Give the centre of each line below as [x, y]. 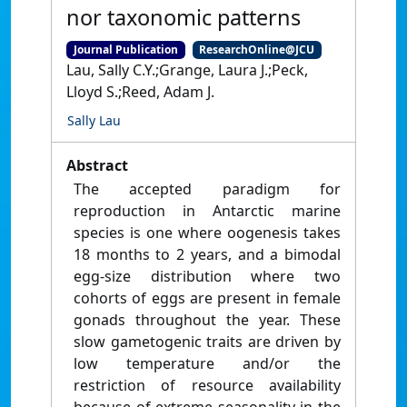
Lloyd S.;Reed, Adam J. [140, 92]
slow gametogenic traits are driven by [207, 342]
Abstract [97, 166]
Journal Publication [125, 50]
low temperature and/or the [207, 364]
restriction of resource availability [207, 386]
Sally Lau [94, 121]
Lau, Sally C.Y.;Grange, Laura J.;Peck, [187, 70]
